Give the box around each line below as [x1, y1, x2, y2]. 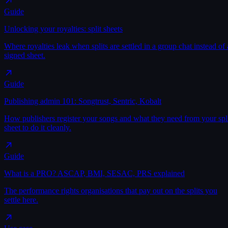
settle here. [4, 195, 38, 204]
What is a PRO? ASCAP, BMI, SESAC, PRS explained [4, 168, 185, 178]
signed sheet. [4, 50, 45, 60]
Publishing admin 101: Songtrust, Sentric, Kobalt [4, 96, 161, 105]
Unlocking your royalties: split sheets [4, 24, 123, 33]
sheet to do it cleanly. [4, 123, 71, 132]
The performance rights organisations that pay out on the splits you [4, 186, 217, 195]
